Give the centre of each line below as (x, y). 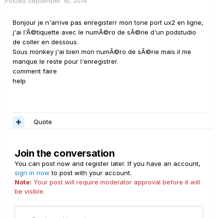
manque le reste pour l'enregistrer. (65, 61)
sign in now (32, 173)
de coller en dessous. (45, 42)
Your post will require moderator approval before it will (116, 182)
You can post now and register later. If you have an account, (108, 163)
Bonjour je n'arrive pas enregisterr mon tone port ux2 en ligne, (108, 22)
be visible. (30, 191)
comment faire (35, 71)
